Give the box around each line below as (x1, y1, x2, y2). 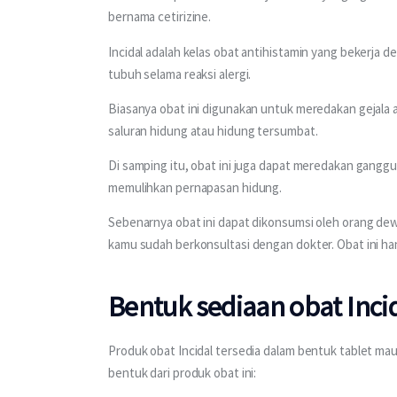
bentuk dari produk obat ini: (108, 363, 260, 381)
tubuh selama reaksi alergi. (108, 65, 254, 82)
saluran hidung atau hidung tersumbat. (108, 121, 318, 139)
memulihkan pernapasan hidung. (108, 179, 285, 197)
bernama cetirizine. (108, 8, 214, 26)
